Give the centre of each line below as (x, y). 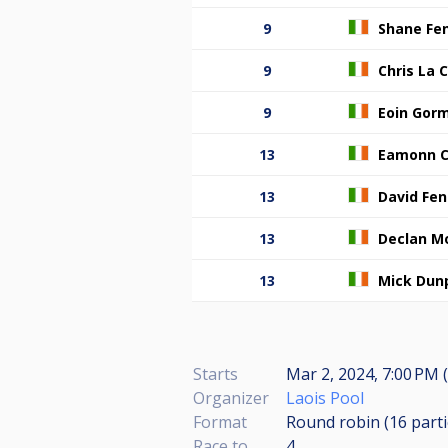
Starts (215, 373)
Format (220, 421)
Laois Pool (325, 397)
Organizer (231, 397)
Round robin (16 (348, 421)
